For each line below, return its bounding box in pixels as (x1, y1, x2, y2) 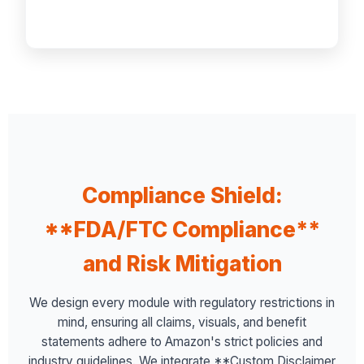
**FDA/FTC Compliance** (44, 217, 320, 242)
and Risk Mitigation (82, 251, 282, 276)
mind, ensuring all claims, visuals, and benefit (58, 314, 306, 330)
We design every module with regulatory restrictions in (29, 295, 335, 310)
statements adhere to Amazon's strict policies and (41, 334, 323, 349)
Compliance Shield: (81, 183, 283, 208)
